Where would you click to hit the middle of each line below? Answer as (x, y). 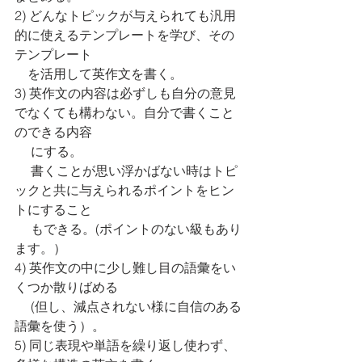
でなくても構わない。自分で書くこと (124, 112)
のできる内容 (53, 132)
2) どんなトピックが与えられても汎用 (125, 15)
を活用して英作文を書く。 (99, 74)
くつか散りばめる (68, 287)
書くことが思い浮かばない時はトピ (23, 170)
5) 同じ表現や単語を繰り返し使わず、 (125, 345)
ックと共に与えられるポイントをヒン (124, 190)
